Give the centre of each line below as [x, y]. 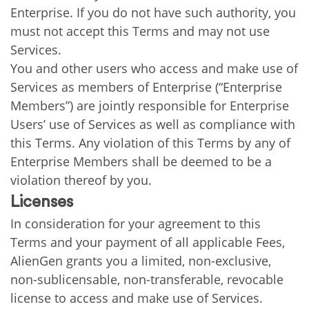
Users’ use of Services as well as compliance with [153, 124]
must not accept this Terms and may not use [140, 31]
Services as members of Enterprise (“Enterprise [146, 87]
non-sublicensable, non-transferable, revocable [147, 279]
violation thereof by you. [81, 180]
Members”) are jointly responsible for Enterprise [150, 106]
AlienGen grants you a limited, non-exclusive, [141, 261]
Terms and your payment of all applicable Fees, [148, 242]
